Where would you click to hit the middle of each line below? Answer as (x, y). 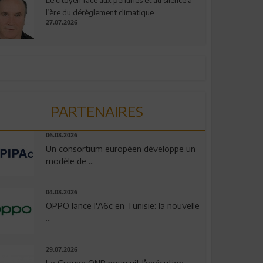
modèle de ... (70, 161)
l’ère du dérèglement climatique (100, 12)
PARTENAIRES (97, 111)
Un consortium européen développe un (120, 148)
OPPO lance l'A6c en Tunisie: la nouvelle (122, 206)
